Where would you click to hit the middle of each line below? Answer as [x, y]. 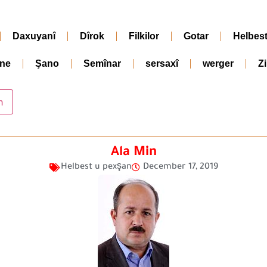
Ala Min [133, 153]
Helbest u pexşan [96, 167]
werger [218, 63]
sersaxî [162, 63]
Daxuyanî [34, 36]
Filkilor [144, 36]
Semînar [102, 63]
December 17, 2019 [180, 167]
